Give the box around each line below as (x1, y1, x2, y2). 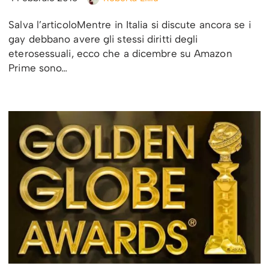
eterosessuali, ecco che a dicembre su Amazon (8, 47, 232, 59)
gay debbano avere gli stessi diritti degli (8, 32, 198, 45)
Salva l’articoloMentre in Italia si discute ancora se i (8, 18, 251, 31)
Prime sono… (8, 61, 71, 74)
